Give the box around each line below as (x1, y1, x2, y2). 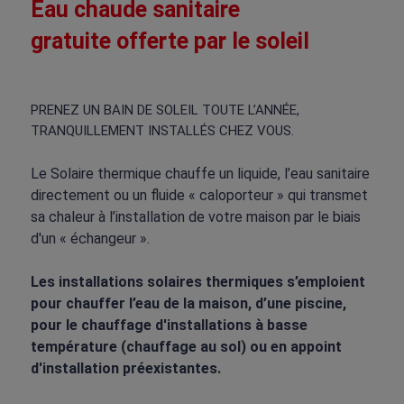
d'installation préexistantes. (30, 360, 221, 378)
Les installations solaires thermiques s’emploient (30, 273, 365, 291)
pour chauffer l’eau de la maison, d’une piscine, (30, 295, 346, 313)
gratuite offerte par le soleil (30, 28, 309, 55)
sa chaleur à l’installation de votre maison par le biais (30, 208, 361, 226)
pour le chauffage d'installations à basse (30, 317, 308, 335)
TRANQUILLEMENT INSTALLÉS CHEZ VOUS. (30, 123, 294, 140)
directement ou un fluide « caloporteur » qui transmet (30, 187, 368, 205)
